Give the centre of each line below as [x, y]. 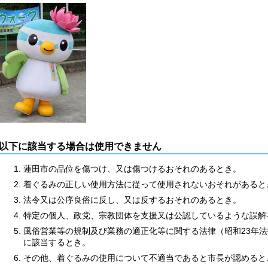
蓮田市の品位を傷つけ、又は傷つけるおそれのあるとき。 [132, 168]
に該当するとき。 [57, 242]
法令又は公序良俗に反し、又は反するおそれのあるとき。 [132, 200]
